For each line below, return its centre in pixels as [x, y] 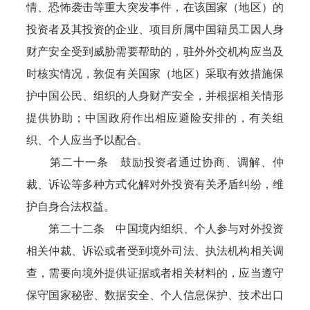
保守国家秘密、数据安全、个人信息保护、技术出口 [155, 295]
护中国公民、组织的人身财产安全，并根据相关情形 [155, 96]
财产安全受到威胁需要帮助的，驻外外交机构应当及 [155, 52]
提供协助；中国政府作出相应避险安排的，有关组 [155, 118]
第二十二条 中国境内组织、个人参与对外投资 [155, 229]
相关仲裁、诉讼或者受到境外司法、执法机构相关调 [155, 251]
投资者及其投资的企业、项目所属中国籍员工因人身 [155, 29]
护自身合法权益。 [71, 207]
